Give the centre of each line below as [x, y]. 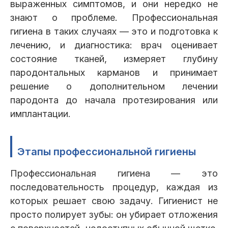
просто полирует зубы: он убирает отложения [114, 215]
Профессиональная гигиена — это [114, 174]
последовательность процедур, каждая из [114, 187]
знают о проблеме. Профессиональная [114, 18]
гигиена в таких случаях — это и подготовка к [114, 32]
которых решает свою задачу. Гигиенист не [114, 201]
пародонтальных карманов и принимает [114, 73]
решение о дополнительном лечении [114, 87]
